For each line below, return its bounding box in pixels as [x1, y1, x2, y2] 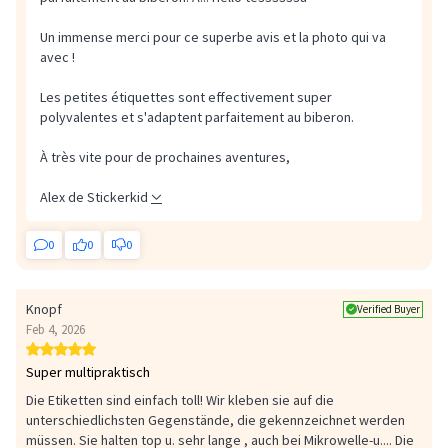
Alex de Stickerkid [40, 188, 148, 207]
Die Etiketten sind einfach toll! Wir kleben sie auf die [26, 391, 334, 410]
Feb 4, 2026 [26, 321, 85, 339]
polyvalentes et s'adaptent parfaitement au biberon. [40, 108, 354, 127]
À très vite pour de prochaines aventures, [40, 148, 290, 167]
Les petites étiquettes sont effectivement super [40, 88, 332, 107]
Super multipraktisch [26, 363, 150, 382]
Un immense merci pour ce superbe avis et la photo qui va [40, 28, 386, 47]
